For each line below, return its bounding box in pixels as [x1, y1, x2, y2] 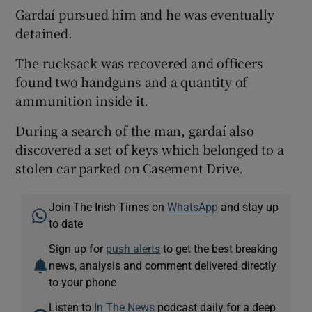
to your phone [49, 276, 117, 288]
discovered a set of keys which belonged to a [15, 139, 284, 158]
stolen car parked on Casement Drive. [15, 158, 244, 177]
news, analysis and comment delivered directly [49, 259, 277, 271]
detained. [15, 23, 72, 42]
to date [49, 217, 84, 229]
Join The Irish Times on [49, 201, 168, 212]
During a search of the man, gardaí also [15, 120, 254, 139]
